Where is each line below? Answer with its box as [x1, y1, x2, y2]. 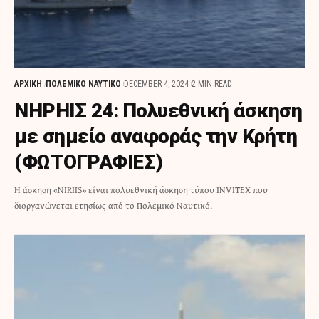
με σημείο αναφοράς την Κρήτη [14, 125, 297, 149]
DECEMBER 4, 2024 [124, 79, 189, 90]
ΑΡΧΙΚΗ [14, 79, 42, 90]
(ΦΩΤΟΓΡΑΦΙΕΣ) [14, 150, 163, 174]
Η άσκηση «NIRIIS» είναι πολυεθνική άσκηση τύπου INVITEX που [14, 183, 268, 197]
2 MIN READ [192, 79, 233, 90]
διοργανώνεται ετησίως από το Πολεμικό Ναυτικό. [14, 199, 212, 213]
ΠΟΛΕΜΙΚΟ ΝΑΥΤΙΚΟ [46, 79, 122, 90]
